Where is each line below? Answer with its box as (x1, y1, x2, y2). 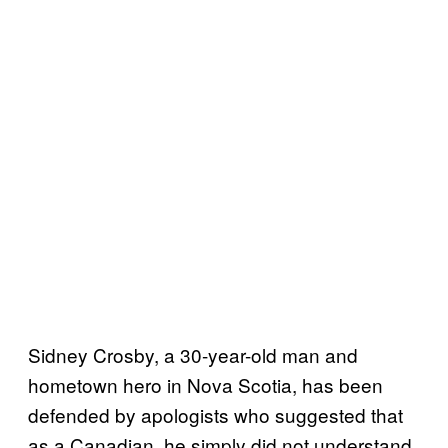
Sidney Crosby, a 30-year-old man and (28, 340, 358, 368)
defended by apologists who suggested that (28, 400, 403, 428)
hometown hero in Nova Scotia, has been (28, 370, 383, 398)
